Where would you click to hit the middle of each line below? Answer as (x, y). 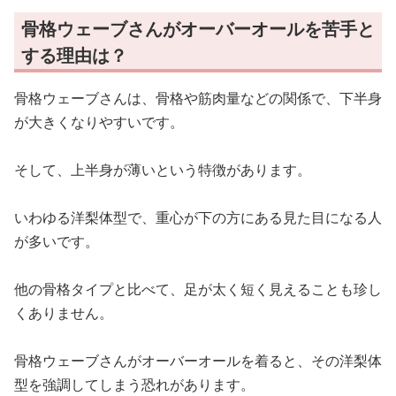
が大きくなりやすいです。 (99, 122)
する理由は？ (74, 55)
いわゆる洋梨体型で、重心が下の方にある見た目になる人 (198, 217)
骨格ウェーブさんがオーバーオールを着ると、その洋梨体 (198, 361)
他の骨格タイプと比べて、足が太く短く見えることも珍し (198, 289)
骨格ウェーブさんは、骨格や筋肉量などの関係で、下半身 (198, 98)
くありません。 (64, 313)
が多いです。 (57, 241)
